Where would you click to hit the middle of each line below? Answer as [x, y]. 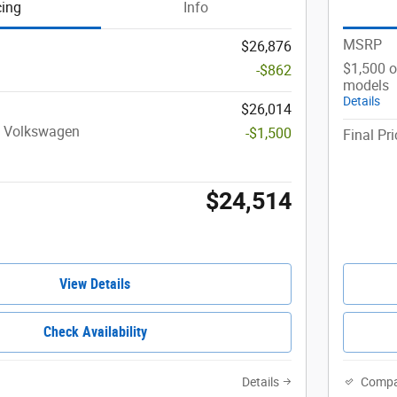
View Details [95, 284]
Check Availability [95, 332]
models [366, 85]
